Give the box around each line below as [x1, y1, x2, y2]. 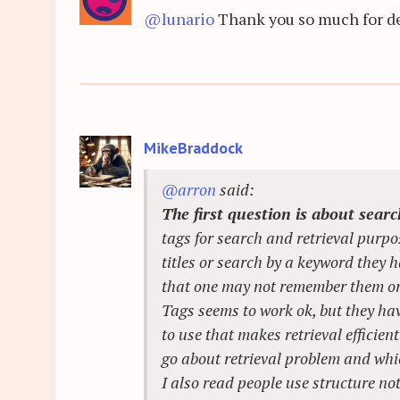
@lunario [144, 7, 214, 29]
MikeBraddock [144, 137, 243, 159]
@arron [162, 178, 216, 200]
